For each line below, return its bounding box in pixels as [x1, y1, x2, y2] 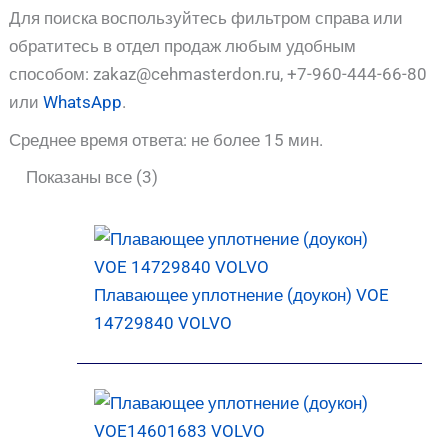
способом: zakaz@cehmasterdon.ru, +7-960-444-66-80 [9, 64, 428, 84]
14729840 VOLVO [94, 313, 233, 334]
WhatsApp [43, 92, 123, 112]
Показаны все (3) [26, 167, 159, 188]
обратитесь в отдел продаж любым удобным [9, 36, 357, 56]
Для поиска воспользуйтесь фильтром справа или [9, 8, 404, 28]
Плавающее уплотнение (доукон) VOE [94, 285, 390, 306]
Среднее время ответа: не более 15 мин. [9, 130, 324, 150]
